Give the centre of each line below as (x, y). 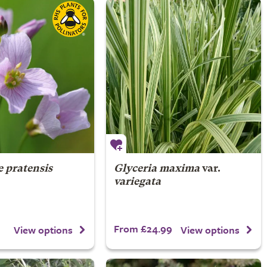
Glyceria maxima (156, 169)
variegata (137, 182)
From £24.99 (143, 229)
